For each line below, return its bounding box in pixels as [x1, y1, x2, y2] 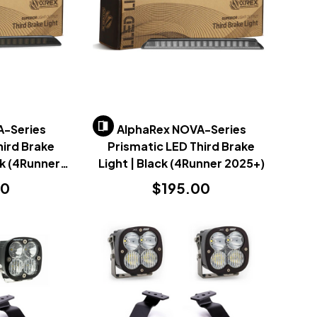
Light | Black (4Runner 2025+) [98, 155, 265, 171]
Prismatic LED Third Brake [108, 138, 255, 154]
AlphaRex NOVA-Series [116, 121, 246, 137]
